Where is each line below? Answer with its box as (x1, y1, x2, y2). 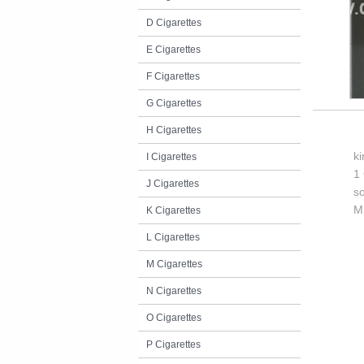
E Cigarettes (146, 44, 201, 55)
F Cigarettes (146, 71, 200, 82)
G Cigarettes (146, 97, 201, 109)
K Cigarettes (146, 205, 201, 216)
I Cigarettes (146, 151, 197, 162)
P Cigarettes (146, 339, 201, 350)
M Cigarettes (146, 258, 202, 270)
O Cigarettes (146, 312, 201, 323)
